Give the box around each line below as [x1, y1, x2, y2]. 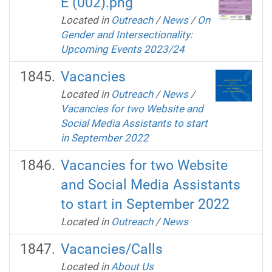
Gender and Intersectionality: [60, 28, 192, 41]
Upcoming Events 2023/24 [60, 42, 185, 55]
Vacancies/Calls [60, 240, 163, 257]
